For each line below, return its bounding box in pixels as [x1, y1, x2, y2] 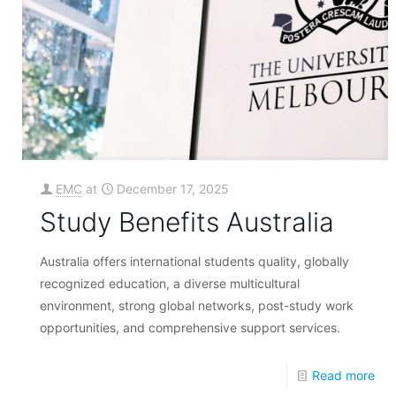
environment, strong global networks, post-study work [40, 297, 354, 313]
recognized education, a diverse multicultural [40, 275, 301, 291]
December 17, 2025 [117, 180, 230, 196]
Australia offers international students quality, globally [40, 253, 350, 269]
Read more [311, 367, 375, 383]
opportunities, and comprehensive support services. [40, 319, 341, 335]
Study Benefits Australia [40, 205, 335, 238]
